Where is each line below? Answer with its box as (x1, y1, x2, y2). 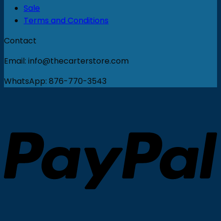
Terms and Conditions (24, 15, 109, 26)
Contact (4, 35, 37, 46)
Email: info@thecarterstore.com (4, 55, 129, 67)
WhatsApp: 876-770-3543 (4, 75, 107, 87)
